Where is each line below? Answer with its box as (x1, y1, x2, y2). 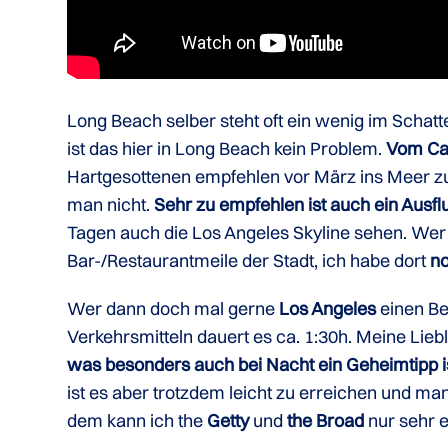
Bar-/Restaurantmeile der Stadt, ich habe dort (67, 249, 427, 272)
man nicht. (67, 193, 151, 216)
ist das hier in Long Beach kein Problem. (67, 137, 383, 160)
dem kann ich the (67, 409, 204, 432)
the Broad (287, 409, 365, 432)
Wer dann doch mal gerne (67, 297, 276, 320)
